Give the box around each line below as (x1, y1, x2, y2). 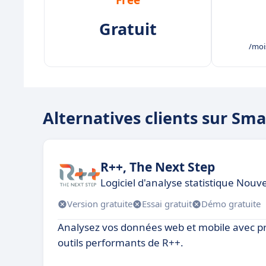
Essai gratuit (142, 198, 192, 210)
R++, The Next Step (100, 159, 215, 176)
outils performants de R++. (58, 235, 183, 249)
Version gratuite (67, 198, 132, 210)
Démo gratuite (201, 198, 261, 210)
